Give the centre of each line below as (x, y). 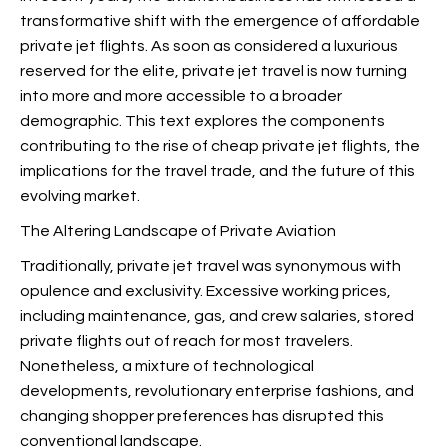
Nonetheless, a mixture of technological (167, 366)
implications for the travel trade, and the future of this (217, 171)
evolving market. (80, 196)
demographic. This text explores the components (202, 121)
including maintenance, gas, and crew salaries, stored (217, 316)
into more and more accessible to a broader (181, 96)
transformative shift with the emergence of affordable (220, 21)
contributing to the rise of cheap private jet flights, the (220, 146)
